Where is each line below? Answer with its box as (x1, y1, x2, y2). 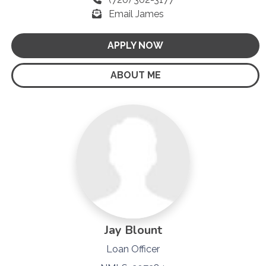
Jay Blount (104, 221, 162, 238)
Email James (109, 8, 164, 20)
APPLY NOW (107, 39, 163, 51)
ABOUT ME (110, 69, 161, 81)
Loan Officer (106, 243, 160, 255)
